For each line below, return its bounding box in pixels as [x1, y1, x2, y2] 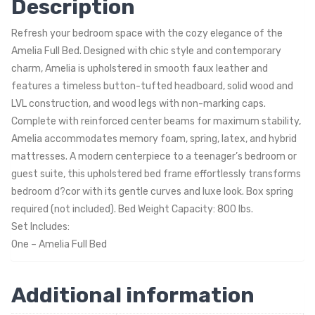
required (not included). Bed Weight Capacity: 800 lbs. [11, 203, 253, 216]
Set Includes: [11, 221, 70, 233]
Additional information [11, 283, 255, 309]
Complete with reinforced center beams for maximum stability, [11, 115, 301, 128]
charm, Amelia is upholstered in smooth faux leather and [11, 63, 268, 75]
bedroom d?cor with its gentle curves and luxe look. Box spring [11, 186, 293, 198]
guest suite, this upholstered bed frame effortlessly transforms [11, 168, 301, 181]
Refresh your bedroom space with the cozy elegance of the [11, 27, 283, 40]
